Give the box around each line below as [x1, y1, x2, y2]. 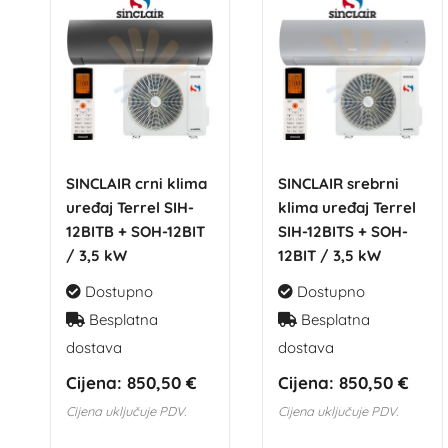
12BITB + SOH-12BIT [65, 221, 205, 241]
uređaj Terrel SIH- [65, 197, 194, 217]
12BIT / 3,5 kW [278, 245, 382, 265]
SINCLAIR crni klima [65, 173, 207, 193]
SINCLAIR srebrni [278, 173, 400, 193]
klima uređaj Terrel [278, 197, 417, 217]
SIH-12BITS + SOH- [278, 221, 409, 241]
